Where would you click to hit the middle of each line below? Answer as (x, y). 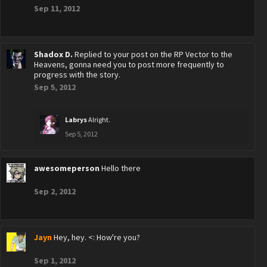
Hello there (121, 168)
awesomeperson (67, 168)
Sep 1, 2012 (55, 260)
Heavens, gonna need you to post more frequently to (129, 64)
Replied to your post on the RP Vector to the (153, 54)
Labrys (76, 119)
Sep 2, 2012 (55, 191)
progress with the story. (77, 74)
